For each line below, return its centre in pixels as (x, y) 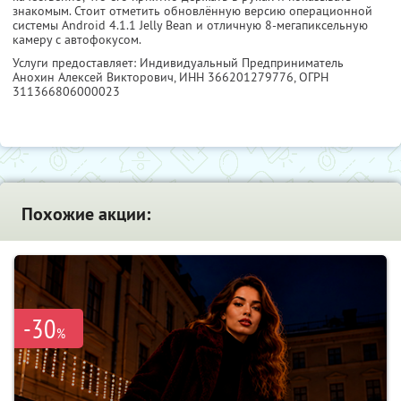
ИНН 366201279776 (236, 77)
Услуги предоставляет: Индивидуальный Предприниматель (178, 62)
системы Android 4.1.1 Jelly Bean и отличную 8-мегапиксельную (190, 25)
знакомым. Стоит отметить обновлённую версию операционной (192, 10)
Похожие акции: (86, 213)
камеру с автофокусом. (77, 39)
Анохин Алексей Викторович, (96, 77)
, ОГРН (311, 77)
